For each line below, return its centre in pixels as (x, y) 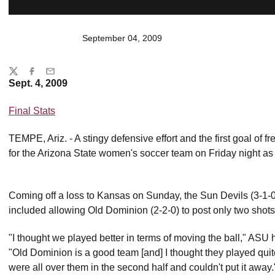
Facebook (46, 76)
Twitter (21, 76)
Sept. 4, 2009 (38, 83)
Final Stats (32, 111)
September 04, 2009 (122, 38)
